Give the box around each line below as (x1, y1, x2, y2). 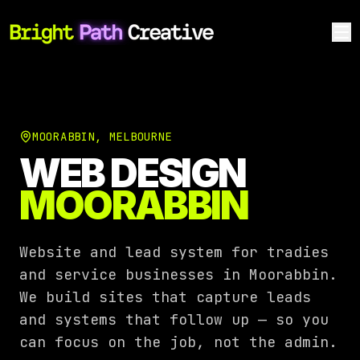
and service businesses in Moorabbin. (19, 265, 337, 284)
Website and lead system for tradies (19, 243, 329, 261)
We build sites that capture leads (19, 288, 311, 306)
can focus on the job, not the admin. (19, 333, 337, 351)
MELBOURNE (108, 129, 173, 144)
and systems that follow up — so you (19, 310, 329, 329)
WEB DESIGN (19, 149, 246, 197)
